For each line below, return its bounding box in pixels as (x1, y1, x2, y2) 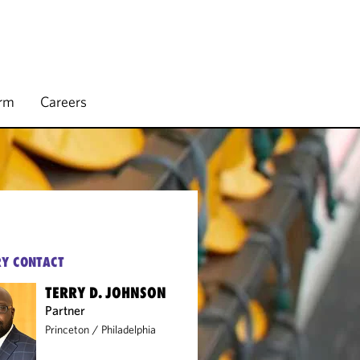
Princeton (45, 322, 90, 337)
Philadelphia (101, 322, 157, 337)
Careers (40, 92, 87, 111)
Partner (45, 302, 86, 318)
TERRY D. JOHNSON (45, 284, 167, 301)
